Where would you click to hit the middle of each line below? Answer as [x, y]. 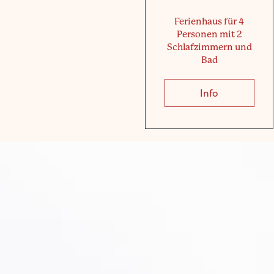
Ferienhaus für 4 [209, 21]
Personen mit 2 [209, 34]
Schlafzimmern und [209, 47]
